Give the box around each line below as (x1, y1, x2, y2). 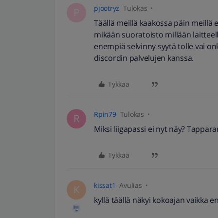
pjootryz (94, 3, 119, 13)
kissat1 (94, 181, 116, 190)
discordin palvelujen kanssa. (94, 53, 194, 63)
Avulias (119, 181, 142, 190)
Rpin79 (94, 109, 116, 119)
